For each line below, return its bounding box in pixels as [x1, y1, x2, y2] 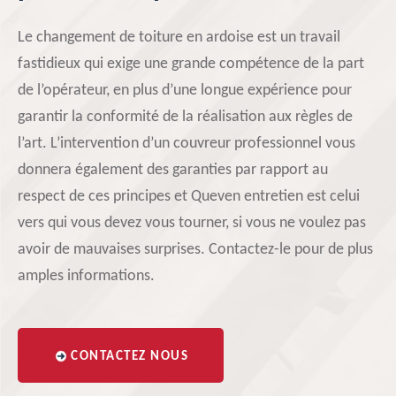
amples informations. [18, 268, 155, 285]
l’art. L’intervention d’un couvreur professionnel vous [18, 135, 355, 152]
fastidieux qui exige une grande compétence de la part [18, 56, 364, 72]
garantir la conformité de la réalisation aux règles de [18, 109, 353, 126]
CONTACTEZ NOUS [71, 350, 188, 363]
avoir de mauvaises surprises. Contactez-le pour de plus [18, 241, 373, 258]
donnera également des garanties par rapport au [18, 162, 328, 179]
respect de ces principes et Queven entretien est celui [18, 188, 360, 205]
